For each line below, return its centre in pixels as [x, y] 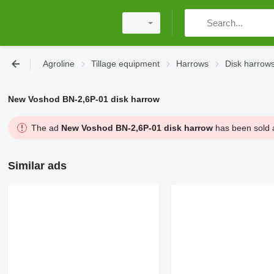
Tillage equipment [125, 64]
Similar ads [37, 166]
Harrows [192, 64]
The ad [46, 128]
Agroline [59, 64]
